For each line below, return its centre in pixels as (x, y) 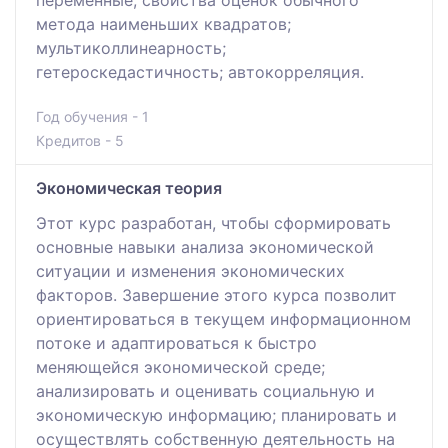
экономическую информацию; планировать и (216, 414)
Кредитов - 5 (80, 140)
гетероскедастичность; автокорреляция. (200, 71)
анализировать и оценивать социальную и (205, 390)
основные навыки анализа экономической (205, 246)
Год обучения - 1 (92, 116)
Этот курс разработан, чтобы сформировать (213, 222)
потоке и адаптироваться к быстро (176, 342)
